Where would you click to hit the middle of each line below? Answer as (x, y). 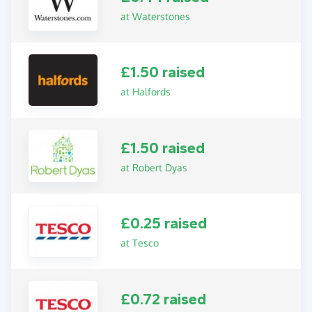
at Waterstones (156, 16)
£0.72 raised (164, 299)
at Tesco (140, 243)
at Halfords (146, 92)
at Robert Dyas (154, 167)
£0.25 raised (164, 224)
